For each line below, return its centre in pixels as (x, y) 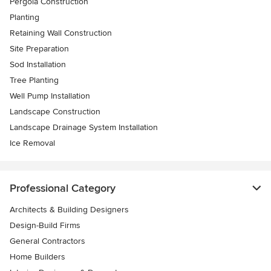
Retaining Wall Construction (61, 33)
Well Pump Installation (50, 96)
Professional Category (63, 188)
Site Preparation (39, 48)
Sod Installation (38, 64)
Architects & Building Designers (69, 209)
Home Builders (38, 256)
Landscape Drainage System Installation (84, 127)
